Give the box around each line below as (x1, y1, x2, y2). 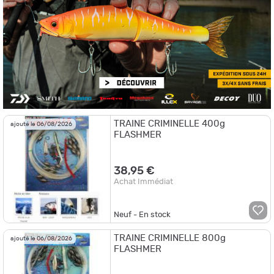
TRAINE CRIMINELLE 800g (114, 233, 226, 243)
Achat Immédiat (114, 177, 174, 186)
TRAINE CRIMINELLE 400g (114, 119, 226, 129)
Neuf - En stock (114, 210, 171, 219)
